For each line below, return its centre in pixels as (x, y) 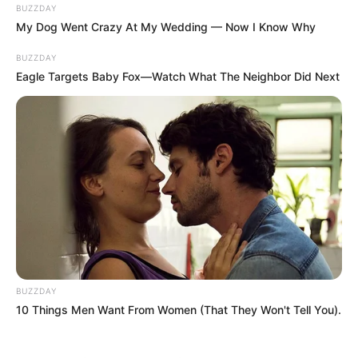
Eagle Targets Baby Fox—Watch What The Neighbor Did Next (178, 77)
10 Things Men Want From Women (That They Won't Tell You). (179, 309)
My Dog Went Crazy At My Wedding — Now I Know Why (166, 27)
